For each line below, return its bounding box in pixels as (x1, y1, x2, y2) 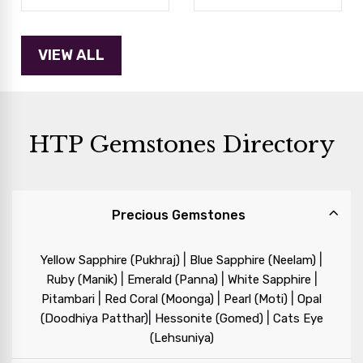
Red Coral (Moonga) (105, 292, 214, 307)
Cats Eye (272, 311, 323, 327)
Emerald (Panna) (126, 272, 218, 288)
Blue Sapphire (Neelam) (190, 253, 316, 268)
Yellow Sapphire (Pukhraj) (41, 253, 180, 268)
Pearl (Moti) (224, 292, 288, 307)
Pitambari (41, 292, 95, 307)
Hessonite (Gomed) (154, 311, 263, 327)
